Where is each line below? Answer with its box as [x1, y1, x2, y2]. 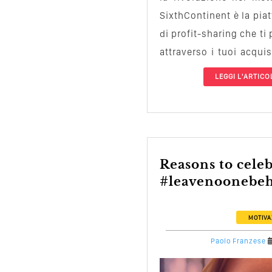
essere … [160, 64, 200, 76]
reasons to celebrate [160, 157, 170, 172]
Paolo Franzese [210, 236, 266, 245]
